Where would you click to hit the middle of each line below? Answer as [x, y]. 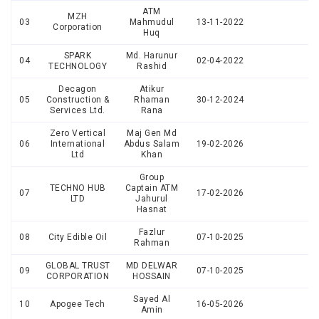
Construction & [78, 100]
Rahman [152, 243]
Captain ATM [152, 188]
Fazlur [152, 232]
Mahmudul [152, 22]
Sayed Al [152, 299]
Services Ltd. [78, 110]
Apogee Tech [78, 304]
